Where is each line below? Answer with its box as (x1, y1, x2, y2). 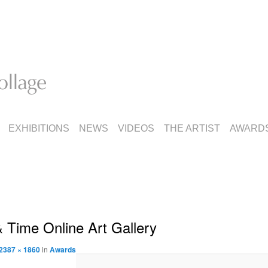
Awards (50, 243, 76, 255)
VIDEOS (118, 123, 154, 133)
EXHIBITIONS (8, 123, 69, 133)
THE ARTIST (164, 123, 220, 133)
